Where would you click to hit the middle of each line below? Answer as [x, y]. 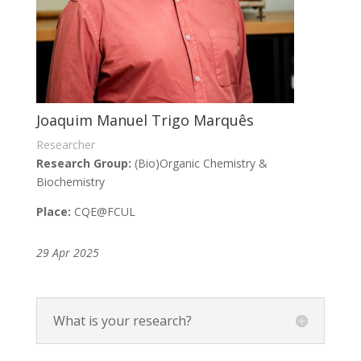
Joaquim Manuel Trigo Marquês [145, 120]
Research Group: [85, 164]
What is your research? [122, 321]
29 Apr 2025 [67, 253]
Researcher [65, 145]
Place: [53, 212]
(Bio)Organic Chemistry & [201, 164]
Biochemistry [70, 182]
